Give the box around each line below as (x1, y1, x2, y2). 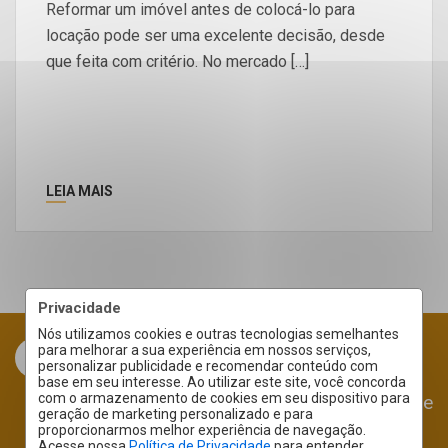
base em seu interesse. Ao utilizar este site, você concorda (38, 374, 406, 390)
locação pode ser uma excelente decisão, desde (46, 25, 385, 45)
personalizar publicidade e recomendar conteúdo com (38, 358, 378, 374)
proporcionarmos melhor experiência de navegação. (38, 422, 366, 438)
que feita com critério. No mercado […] (46, 51, 309, 71)
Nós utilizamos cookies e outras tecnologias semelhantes (38, 326, 399, 342)
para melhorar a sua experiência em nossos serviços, (38, 342, 371, 358)
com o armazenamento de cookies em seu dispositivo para (38, 390, 410, 406)
